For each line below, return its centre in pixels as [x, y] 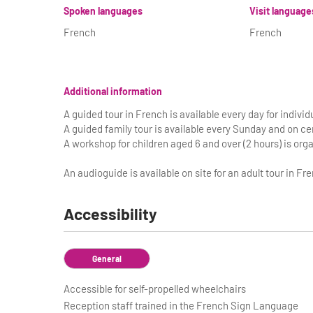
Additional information [112, 91]
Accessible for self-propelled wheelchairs [154, 289]
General [107, 259]
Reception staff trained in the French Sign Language [181, 305]
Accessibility [110, 214]
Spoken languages [103, 11]
